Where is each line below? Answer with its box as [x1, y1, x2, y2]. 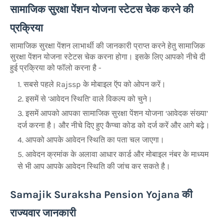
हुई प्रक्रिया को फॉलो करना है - [10, 63, 101, 73]
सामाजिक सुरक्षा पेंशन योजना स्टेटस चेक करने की [10, 3, 193, 16]
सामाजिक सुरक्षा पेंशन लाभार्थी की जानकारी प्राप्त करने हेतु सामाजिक [10, 41, 205, 51]
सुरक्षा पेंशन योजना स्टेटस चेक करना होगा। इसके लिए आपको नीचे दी [10, 52, 205, 62]
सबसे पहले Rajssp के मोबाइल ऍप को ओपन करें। [23, 79, 166, 89]
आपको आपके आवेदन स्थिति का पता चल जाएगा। [25, 135, 166, 145]
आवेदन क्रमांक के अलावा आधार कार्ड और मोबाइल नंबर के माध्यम [25, 149, 208, 159]
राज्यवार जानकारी [10, 206, 76, 219]
